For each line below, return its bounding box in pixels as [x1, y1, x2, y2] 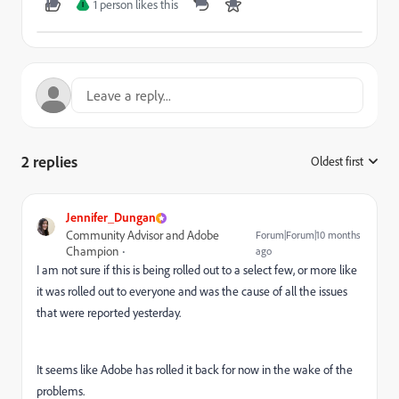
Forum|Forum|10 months [255, 228, 361, 242]
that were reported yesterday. [37, 305, 181, 322]
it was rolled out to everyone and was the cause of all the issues [37, 283, 347, 300]
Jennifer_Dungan [65, 209, 156, 225]
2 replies [21, 151, 77, 172]
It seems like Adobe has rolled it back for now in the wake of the [37, 362, 353, 379]
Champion [65, 243, 118, 260]
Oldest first [311, 153, 363, 170]
